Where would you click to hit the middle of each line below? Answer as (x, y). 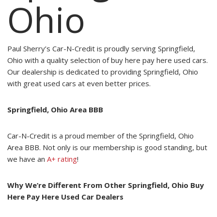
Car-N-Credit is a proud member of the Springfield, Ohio (101, 136)
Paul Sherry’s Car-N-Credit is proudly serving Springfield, (101, 49)
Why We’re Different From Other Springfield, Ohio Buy (106, 185)
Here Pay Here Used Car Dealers (65, 197)
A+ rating (61, 159)
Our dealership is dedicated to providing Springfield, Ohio (103, 72)
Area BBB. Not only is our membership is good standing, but (107, 147)
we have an (26, 159)
